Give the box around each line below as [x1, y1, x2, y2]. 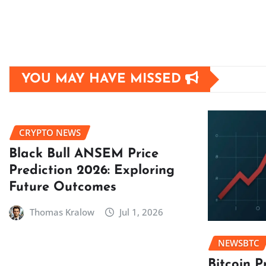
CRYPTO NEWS [19, 126, 81, 138]
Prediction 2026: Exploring [9, 163, 175, 178]
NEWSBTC [217, 237, 259, 249]
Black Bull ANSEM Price [9, 147, 159, 161]
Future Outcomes [9, 180, 116, 194]
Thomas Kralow [29, 205, 94, 218]
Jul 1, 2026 [119, 205, 164, 218]
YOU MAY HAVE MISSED [21, 72, 185, 86]
